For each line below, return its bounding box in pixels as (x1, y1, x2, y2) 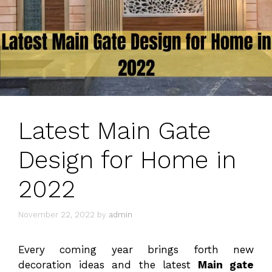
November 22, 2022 (18, 210, 95, 220)
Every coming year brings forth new (18, 243, 254, 256)
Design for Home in (18, 145, 236, 174)
